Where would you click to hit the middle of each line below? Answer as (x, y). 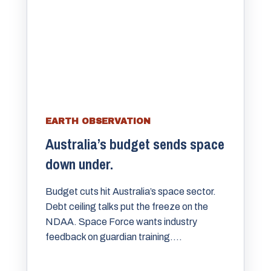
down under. (79, 164)
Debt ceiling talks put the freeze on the (127, 207)
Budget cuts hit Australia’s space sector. (131, 192)
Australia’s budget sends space (135, 144)
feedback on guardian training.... (114, 237)
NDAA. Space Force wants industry (121, 222)
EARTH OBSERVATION (98, 122)
